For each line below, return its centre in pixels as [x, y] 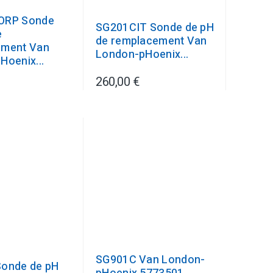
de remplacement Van [151, 41]
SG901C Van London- [151, 260]
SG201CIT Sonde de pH [155, 28]
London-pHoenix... [142, 55]
